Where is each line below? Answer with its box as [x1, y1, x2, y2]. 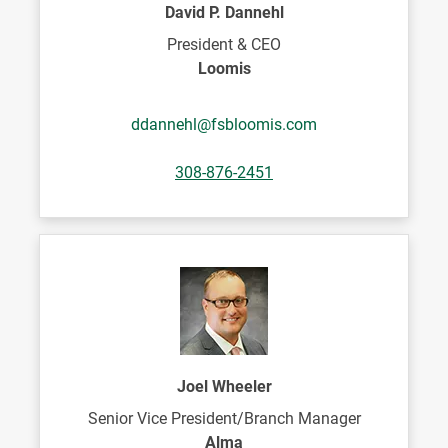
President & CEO [167, 35, 281, 54]
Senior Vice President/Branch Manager [87, 409, 361, 428]
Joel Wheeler [176, 377, 272, 396]
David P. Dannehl [164, 3, 284, 22]
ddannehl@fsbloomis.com [131, 115, 317, 134]
